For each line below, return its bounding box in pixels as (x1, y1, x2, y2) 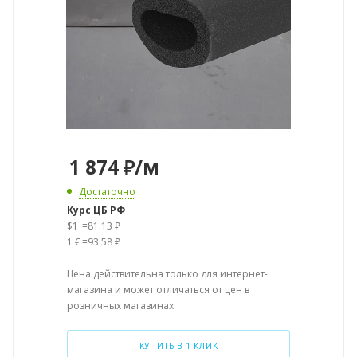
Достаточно (79, 185, 135, 198)
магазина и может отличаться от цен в (67, 283, 249, 296)
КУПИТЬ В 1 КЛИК (139, 340, 218, 351)
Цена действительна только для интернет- (67, 267, 268, 280)
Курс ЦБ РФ (67, 203, 125, 217)
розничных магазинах (67, 299, 174, 312)
